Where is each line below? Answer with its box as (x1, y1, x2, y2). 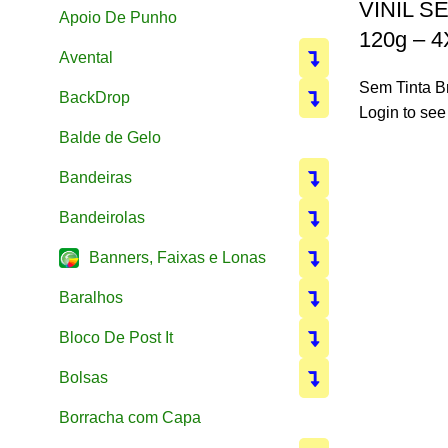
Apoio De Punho (59, 8, 177, 26)
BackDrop (59, 88, 130, 106)
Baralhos (59, 288, 123, 306)
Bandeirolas (59, 208, 145, 226)
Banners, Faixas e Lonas (89, 248, 266, 266)
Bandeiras (59, 168, 132, 186)
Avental (59, 48, 113, 66)
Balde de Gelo (59, 128, 161, 146)
